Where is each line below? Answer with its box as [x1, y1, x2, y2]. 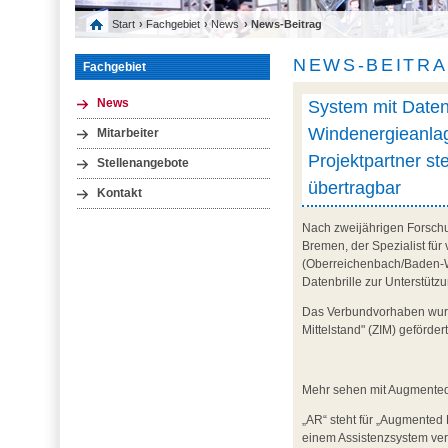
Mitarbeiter [96, 126, 159, 139]
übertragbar [307, 177, 401, 198]
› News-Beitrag [243, 18, 322, 31]
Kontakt [96, 187, 142, 200]
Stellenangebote [96, 156, 189, 169]
